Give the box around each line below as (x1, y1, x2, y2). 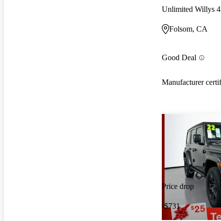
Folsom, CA (169, 24, 208, 33)
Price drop (162, 182, 194, 191)
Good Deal (162, 53, 196, 62)
